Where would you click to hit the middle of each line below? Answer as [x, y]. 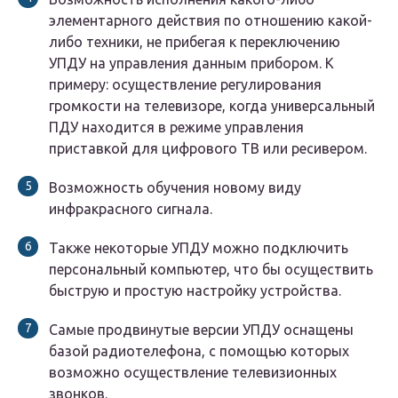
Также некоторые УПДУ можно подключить [199, 248]
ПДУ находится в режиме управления [176, 127]
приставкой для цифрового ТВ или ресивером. [208, 149]
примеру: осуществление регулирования [185, 85]
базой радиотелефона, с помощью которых [199, 351]
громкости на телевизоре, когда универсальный [212, 106]
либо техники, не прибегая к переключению [195, 42]
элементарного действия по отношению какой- [211, 21]
